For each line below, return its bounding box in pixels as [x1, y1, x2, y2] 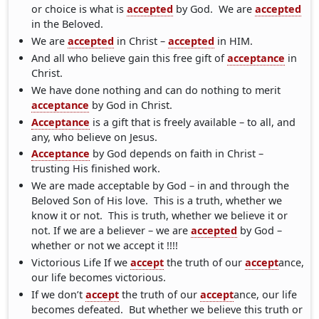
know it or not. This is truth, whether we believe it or [31, 209, 288, 223]
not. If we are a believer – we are [31, 224, 192, 238]
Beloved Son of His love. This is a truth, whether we [31, 194, 283, 208]
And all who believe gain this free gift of [31, 51, 228, 65]
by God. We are [173, 2, 256, 16]
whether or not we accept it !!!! [31, 239, 179, 253]
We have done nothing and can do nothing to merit [31, 83, 281, 97]
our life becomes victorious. [31, 271, 167, 285]
